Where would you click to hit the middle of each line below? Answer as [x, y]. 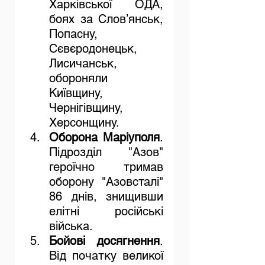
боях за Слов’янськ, [106, 19]
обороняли [78, 78]
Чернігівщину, [86, 108]
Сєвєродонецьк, [93, 49]
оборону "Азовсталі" [106, 182]
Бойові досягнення [104, 241]
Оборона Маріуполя [104, 138]
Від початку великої [106, 256]
